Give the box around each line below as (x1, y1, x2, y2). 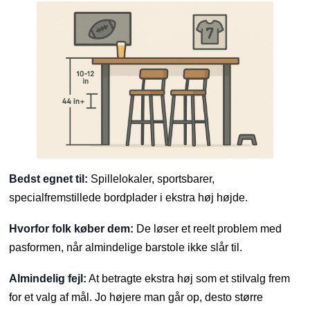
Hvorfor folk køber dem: (9, 223, 134, 235)
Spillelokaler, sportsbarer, (88, 173, 215, 185)
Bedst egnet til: (9, 173, 89, 185)
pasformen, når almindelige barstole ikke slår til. (9, 241, 243, 254)
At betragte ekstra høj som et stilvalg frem (86, 273, 291, 285)
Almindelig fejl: (9, 273, 87, 285)
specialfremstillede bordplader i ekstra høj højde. (9, 192, 248, 204)
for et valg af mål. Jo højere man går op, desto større (9, 291, 264, 304)
